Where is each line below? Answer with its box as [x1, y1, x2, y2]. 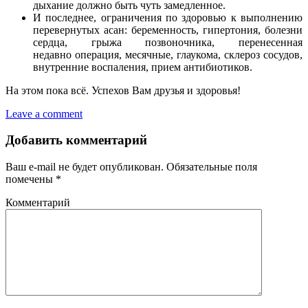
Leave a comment [5, 107, 82, 120]
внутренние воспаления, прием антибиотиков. [33, 60, 252, 73]
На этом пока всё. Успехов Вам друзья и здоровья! [5, 84, 241, 96]
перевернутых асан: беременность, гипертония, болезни [33, 23, 302, 36]
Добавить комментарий [5, 133, 147, 148]
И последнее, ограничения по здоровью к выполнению [33, 11, 302, 23]
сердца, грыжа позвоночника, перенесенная [33, 36, 302, 48]
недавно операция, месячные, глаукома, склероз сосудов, [33, 48, 302, 60]
